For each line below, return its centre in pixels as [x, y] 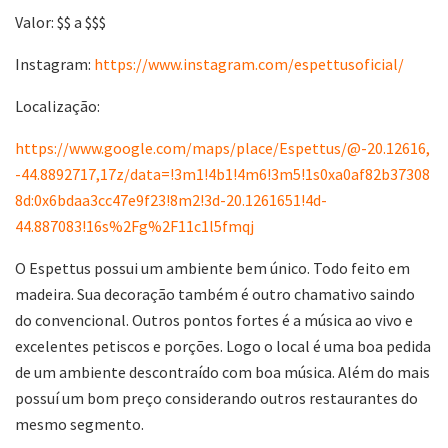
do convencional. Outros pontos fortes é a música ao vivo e [214, 320]
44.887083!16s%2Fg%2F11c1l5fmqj [134, 226]
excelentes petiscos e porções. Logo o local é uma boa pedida [223, 346]
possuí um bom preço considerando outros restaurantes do [216, 398]
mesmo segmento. [79, 424]
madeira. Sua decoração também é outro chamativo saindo [215, 294]
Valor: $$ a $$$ [60, 22]
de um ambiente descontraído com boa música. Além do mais [222, 372]
